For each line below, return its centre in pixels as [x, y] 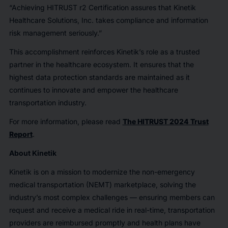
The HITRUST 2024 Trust [165, 121]
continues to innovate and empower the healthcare [93, 90]
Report [21, 134]
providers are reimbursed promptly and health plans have [105, 222]
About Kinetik [33, 153]
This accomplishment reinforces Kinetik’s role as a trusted [104, 51]
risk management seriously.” [55, 33]
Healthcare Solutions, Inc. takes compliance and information [108, 20]
